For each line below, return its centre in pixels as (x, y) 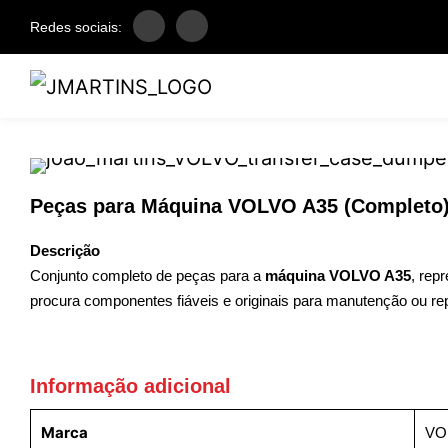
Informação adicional (130, 385)
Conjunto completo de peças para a (147, 275)
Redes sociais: (76, 27)
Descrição (65, 250)
